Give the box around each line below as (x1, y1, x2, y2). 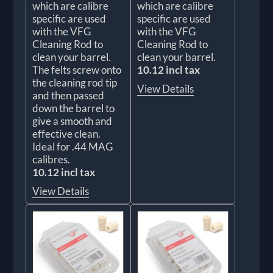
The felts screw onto (32, 63, 122, 76)
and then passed (32, 88, 105, 102)
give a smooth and (32, 114, 113, 127)
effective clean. (32, 127, 101, 140)
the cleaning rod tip (32, 76, 118, 89)
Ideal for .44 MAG (32, 140, 113, 153)
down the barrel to (32, 101, 115, 115)
